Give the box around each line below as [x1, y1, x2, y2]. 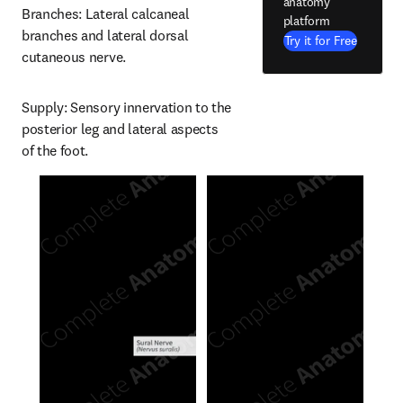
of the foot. [22, 141, 89, 159]
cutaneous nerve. [22, 48, 126, 66]
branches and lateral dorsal [22, 26, 189, 44]
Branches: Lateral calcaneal [22, 4, 190, 22]
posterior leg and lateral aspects [22, 120, 219, 138]
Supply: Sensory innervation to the [22, 98, 232, 116]
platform [282, 12, 330, 29]
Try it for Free [283, 31, 357, 49]
